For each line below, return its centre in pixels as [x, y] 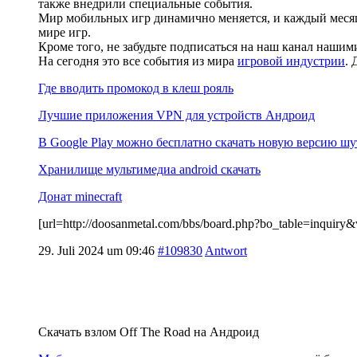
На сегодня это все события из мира [138, 61]
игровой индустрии [291, 61]
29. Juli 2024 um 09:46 [96, 250]
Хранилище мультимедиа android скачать [149, 169]
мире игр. [65, 32]
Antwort [226, 250]
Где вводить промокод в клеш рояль [136, 88]
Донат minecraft [80, 196]
